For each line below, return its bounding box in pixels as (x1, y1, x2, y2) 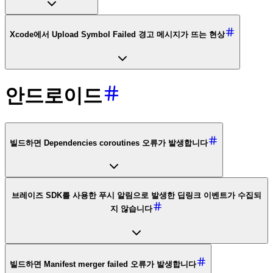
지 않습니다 (110, 204, 152, 214)
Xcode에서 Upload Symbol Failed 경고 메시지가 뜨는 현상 (10, 30, 225, 40)
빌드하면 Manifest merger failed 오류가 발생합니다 (10, 259, 196, 269)
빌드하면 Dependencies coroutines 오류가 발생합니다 (10, 138, 208, 147)
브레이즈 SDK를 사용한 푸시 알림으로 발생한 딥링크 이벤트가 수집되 (12, 191, 261, 200)
